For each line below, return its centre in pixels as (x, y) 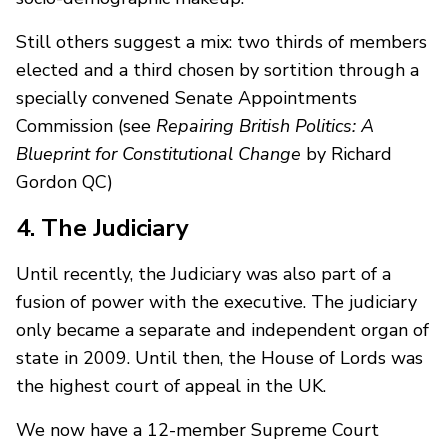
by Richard (346, 153)
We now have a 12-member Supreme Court (197, 429)
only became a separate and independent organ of (222, 329)
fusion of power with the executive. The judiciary (216, 301)
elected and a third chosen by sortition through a (217, 69)
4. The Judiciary (102, 227)
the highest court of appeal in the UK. (171, 385)
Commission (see (86, 125)
